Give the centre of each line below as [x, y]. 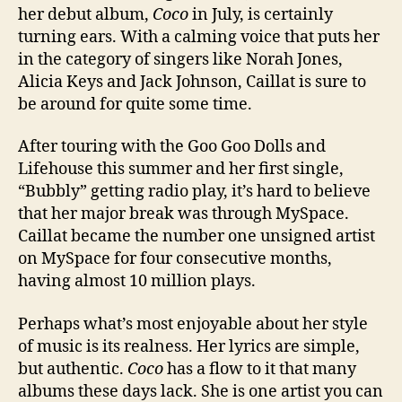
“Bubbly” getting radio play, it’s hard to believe [194, 192]
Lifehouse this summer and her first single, [181, 169]
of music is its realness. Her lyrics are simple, [189, 346]
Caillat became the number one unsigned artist [197, 236]
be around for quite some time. [135, 104]
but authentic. [73, 369]
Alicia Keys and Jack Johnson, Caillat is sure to [192, 82]
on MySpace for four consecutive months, [175, 259]
